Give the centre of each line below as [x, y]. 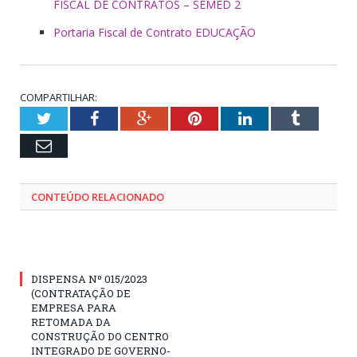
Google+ [179, 118]
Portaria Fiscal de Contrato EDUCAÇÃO [155, 32]
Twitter [74, 118]
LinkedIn [280, 118]
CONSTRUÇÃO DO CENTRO [100, 336]
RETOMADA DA [71, 322]
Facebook [129, 118]
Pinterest [229, 118]
